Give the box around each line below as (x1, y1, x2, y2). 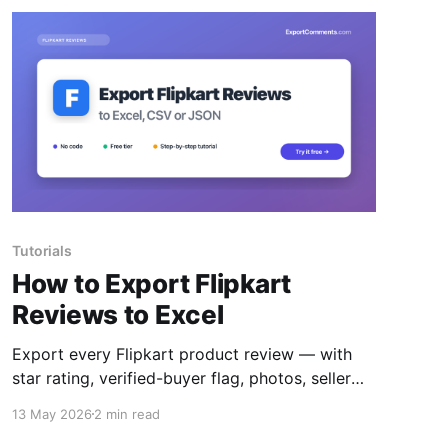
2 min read (93, 405, 160, 422)
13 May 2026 (11, 405, 92, 422)
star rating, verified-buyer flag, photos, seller (11, 367, 351, 388)
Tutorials (11, 241, 73, 259)
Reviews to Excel (11, 298, 224, 330)
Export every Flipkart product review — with (11, 343, 352, 364)
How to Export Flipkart (11, 267, 292, 299)
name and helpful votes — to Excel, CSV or (11, 391, 340, 412)
